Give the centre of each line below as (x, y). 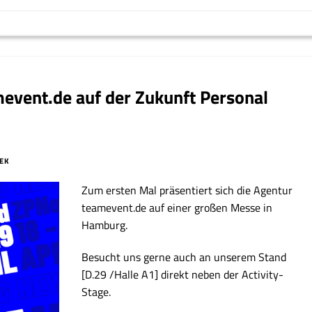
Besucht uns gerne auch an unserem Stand (184, 257)
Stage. (96, 291)
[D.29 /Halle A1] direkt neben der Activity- (183, 274)
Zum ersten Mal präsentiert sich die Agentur (187, 190)
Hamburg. (105, 225)
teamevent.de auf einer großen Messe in (177, 207)
